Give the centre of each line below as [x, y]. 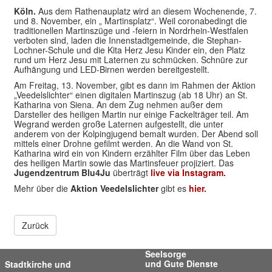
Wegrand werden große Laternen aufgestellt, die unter [119, 124]
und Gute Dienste [182, 263]
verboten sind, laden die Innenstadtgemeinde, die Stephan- [128, 40]
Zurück [35, 225]
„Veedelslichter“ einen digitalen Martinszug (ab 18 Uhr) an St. [131, 94]
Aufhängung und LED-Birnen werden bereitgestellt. [112, 69]
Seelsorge [166, 253]
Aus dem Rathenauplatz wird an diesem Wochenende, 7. [146, 11]
